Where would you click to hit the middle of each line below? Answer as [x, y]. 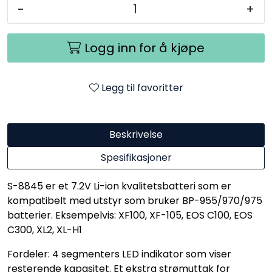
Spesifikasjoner [136, 157]
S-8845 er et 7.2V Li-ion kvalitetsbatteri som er [119, 186]
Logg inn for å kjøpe [144, 48]
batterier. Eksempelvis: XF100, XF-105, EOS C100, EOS [130, 215]
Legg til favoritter [142, 87]
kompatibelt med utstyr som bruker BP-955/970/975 [135, 200]
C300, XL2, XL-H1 [45, 229]
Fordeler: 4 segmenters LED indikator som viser [119, 254]
